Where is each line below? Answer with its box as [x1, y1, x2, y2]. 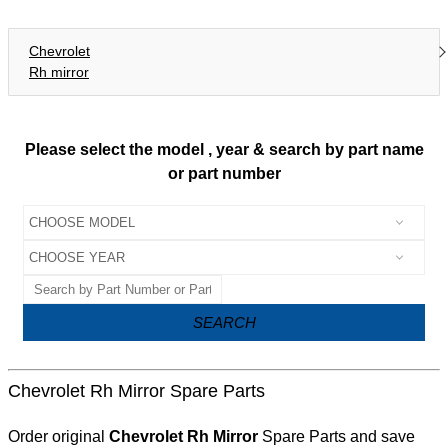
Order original [8, 428, 109, 446]
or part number [167, 164, 281, 183]
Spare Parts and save [258, 428, 415, 446]
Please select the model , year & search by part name [24, 140, 424, 159]
